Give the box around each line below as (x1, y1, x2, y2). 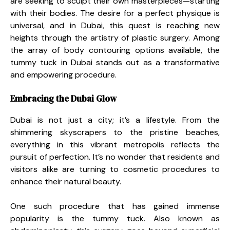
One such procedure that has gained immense (10, 200, 220, 212)
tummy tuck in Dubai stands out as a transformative (10, 56, 220, 68)
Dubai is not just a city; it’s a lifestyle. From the (10, 114, 220, 125)
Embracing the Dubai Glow (10, 92, 117, 105)
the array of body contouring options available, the (10, 44, 220, 55)
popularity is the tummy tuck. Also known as (10, 213, 220, 224)
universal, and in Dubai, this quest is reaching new (10, 20, 220, 31)
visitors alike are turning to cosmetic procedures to (10, 163, 220, 175)
